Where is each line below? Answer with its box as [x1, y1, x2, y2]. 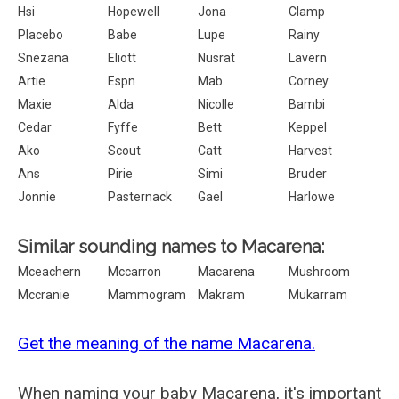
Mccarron [108, 265, 162, 279]
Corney [288, 74, 329, 88]
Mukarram [288, 288, 347, 302]
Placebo [18, 28, 63, 42]
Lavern [288, 51, 327, 65]
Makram [198, 288, 246, 302]
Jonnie [18, 190, 56, 204]
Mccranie [18, 288, 69, 302]
